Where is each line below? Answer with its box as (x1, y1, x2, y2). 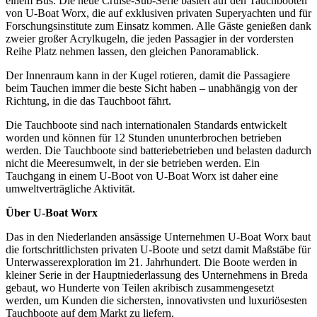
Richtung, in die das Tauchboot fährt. (6, 94, 171, 107)
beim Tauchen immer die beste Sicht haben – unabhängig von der (6, 81, 297, 94)
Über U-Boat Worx (6, 206, 98, 219)
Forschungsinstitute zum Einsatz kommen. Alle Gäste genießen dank (6, 19, 311, 32)
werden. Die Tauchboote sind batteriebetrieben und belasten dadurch (6, 144, 311, 156)
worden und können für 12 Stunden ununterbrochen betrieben (6, 131, 282, 144)
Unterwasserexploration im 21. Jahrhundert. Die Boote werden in (6, 255, 297, 268)
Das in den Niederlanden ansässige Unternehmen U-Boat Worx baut (6, 230, 311, 243)
